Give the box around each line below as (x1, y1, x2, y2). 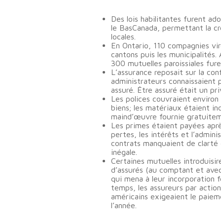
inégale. (111, 147, 137, 156)
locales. (111, 32, 136, 41)
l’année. (111, 201, 137, 210)
